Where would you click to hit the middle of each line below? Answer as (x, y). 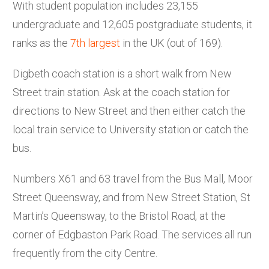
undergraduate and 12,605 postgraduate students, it (132, 24)
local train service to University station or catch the (131, 129)
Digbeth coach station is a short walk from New (122, 73)
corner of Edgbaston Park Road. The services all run (132, 234)
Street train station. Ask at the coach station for (121, 92)
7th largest (95, 43)
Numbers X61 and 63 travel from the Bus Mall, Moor (133, 178)
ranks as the (41, 43)
